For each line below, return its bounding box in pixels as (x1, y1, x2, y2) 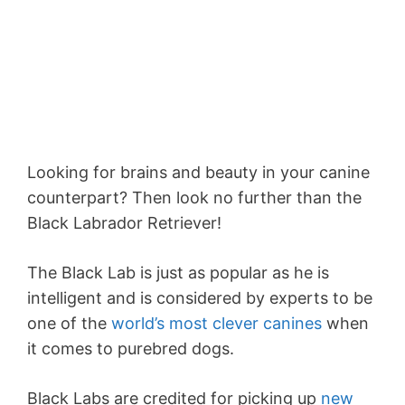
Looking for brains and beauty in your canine (27, 163, 370, 183)
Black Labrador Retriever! (27, 213, 221, 233)
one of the (27, 314, 111, 334)
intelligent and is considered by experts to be (27, 288, 372, 308)
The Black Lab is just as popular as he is (27, 263, 329, 283)
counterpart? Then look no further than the (27, 188, 362, 208)
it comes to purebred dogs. (27, 339, 234, 359)
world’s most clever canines (111, 314, 322, 334)
